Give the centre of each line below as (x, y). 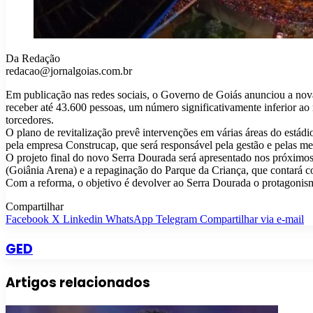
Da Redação (33, 59)
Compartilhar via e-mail (252, 219)
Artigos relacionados (78, 282)
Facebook (27, 219)
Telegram (176, 219)
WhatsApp (129, 219)
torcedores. (30, 120)
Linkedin (83, 219)
